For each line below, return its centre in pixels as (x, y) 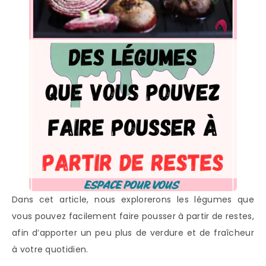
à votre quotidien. (50, 249)
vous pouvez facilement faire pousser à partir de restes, (133, 216)
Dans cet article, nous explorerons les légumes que (133, 199)
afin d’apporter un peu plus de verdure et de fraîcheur (133, 232)
